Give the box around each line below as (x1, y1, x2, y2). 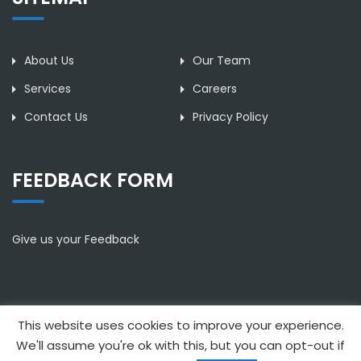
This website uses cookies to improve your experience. (17, 317, 344, 334)
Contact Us (24, 109, 88, 126)
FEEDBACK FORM (12, 166, 173, 193)
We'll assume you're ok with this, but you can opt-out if (16, 337, 345, 354)
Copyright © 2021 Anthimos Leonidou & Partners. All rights (20, 330, 341, 346)
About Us (24, 52, 74, 69)
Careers (193, 81, 237, 98)
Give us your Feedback (12, 230, 139, 247)
